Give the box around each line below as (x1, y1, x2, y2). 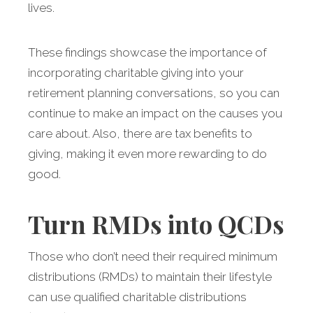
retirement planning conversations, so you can (28, 86, 279, 101)
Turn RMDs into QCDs (28, 208, 284, 241)
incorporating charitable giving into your (28, 66, 244, 80)
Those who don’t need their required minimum (28, 249, 277, 264)
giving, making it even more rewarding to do (28, 147, 267, 161)
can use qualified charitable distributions (28, 290, 247, 305)
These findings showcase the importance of (28, 45, 267, 60)
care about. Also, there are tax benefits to (28, 126, 252, 141)
